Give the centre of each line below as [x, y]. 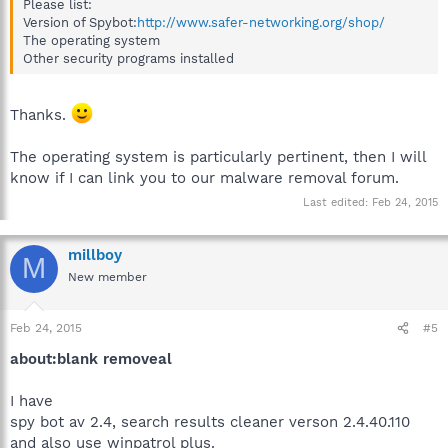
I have [31, 401]
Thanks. [40, 115]
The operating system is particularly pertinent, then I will [218, 157]
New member [107, 276]
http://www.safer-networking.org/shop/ [261, 22]
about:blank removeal [91, 359]
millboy [95, 254]
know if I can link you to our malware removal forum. [204, 178]
